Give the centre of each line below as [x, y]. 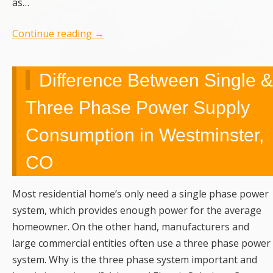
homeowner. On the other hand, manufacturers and [131, 227]
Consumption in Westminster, [145, 135]
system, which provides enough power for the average [137, 211]
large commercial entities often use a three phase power [141, 243]
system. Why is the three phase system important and [135, 260]
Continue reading [53, 34]
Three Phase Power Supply [138, 108]
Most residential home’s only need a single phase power [140, 194]
